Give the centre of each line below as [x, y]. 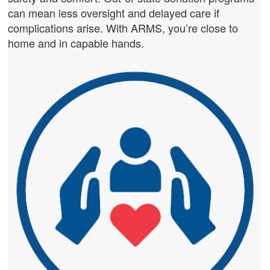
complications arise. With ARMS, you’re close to [123, 28]
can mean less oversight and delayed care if [114, 13]
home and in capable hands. [76, 43]
